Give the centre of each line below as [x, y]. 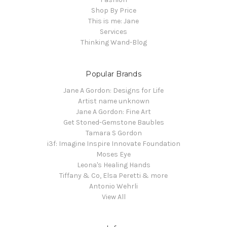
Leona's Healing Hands [113, 165]
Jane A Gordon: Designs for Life [113, 91]
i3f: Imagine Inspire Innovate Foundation [113, 144]
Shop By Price [113, 11]
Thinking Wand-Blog [113, 43]
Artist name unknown [113, 101]
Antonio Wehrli [113, 186]
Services [113, 32]
